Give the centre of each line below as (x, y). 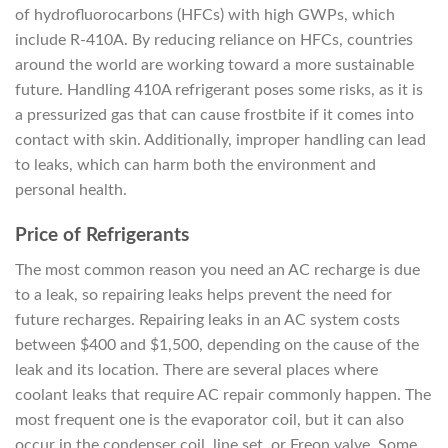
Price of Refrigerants (102, 236)
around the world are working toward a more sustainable (214, 65)
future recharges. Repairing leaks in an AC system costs (207, 319)
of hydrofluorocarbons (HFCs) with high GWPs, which (205, 15)
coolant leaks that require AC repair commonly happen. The (223, 394)
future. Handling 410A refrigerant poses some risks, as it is (219, 90)
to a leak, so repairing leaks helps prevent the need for (203, 294)
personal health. (71, 190)
